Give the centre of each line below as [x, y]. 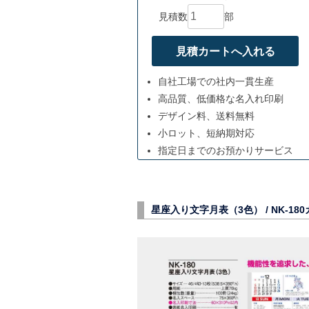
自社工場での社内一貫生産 [216, 81]
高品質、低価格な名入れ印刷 [220, 98]
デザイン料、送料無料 [206, 116]
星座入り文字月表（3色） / [211, 210]
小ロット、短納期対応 [206, 133]
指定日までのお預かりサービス [225, 150]
